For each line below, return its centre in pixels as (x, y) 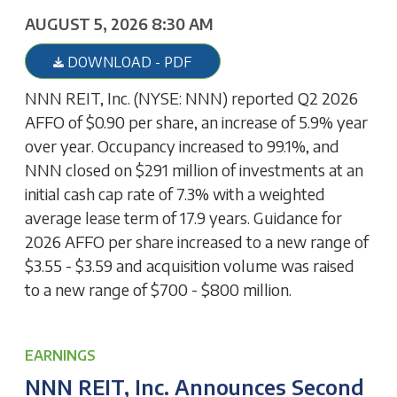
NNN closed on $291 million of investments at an (195, 170)
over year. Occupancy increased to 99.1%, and (183, 146)
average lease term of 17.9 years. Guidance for (184, 218)
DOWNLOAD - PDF (128, 61)
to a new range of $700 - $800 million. (159, 290)
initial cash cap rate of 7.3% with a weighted (175, 194)
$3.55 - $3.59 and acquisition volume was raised (190, 266)
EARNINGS (61, 355)
